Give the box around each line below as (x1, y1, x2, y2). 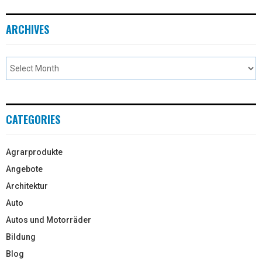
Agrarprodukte (6, 147, 63, 157)
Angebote (6, 164, 43, 174)
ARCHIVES (6, 21, 49, 37)
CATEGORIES (6, 111, 60, 127)
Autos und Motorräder (6, 215, 91, 225)
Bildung (6, 232, 36, 242)
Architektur (6, 181, 48, 191)
